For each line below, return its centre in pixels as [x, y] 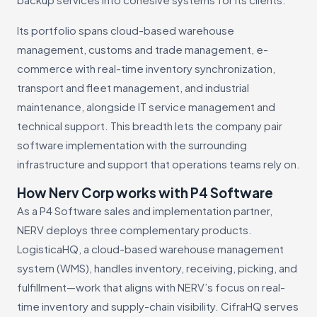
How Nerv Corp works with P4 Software [145, 192]
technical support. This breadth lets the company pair [150, 125]
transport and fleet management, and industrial [133, 87]
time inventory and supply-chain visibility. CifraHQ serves [158, 306]
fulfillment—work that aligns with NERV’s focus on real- [151, 287]
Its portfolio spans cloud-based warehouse [126, 30]
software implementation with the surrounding [132, 144]
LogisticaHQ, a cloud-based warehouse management [150, 248]
